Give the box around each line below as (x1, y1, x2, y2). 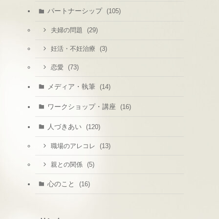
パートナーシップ (47, 7, 104, 15)
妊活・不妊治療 (50, 45, 97, 52)
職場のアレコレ (50, 142, 97, 150)
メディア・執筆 (47, 82, 97, 90)
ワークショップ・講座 (47, 102, 118, 110)
